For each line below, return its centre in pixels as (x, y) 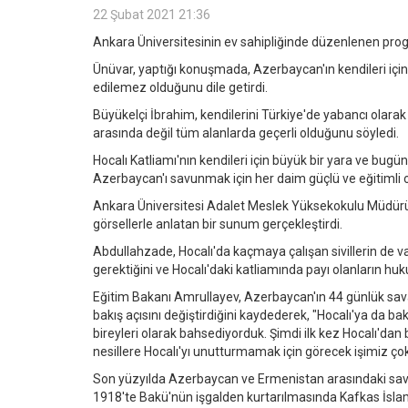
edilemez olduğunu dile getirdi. (180, 87)
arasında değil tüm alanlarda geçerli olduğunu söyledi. (246, 133)
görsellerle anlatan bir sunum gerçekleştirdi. (218, 224)
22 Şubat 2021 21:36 (152, 14)
